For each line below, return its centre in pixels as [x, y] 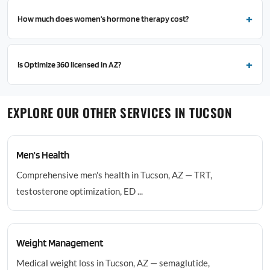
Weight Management [60, 243]
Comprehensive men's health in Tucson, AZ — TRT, [114, 175]
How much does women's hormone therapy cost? [103, 18]
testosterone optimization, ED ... [80, 191]
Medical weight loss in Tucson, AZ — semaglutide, [113, 263]
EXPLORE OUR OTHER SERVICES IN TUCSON [120, 112]
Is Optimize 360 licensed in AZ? [69, 64]
